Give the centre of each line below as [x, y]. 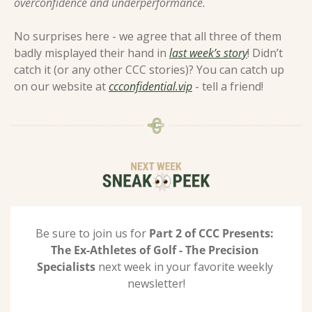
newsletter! [156, 283]
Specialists [67, 266]
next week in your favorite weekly [185, 266]
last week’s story [208, 53]
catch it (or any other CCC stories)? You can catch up [149, 69]
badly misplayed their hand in [92, 53]
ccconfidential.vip [150, 86]
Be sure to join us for [92, 233]
